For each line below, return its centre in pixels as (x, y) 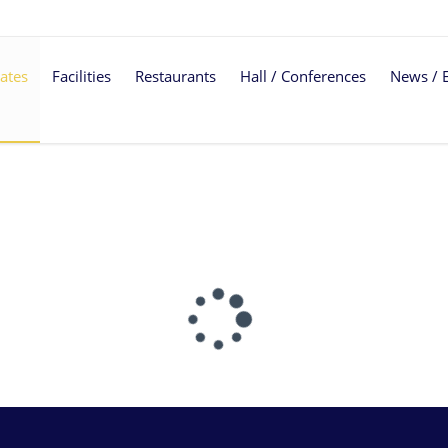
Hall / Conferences (303, 76)
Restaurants (175, 76)
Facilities (81, 76)
